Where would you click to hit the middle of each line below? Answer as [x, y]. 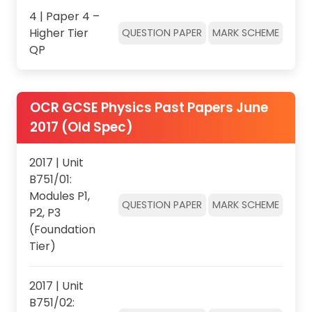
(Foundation [62, 230]
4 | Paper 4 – [64, 16]
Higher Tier [58, 33]
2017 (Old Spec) [81, 127]
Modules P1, [59, 196]
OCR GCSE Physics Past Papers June [149, 107]
